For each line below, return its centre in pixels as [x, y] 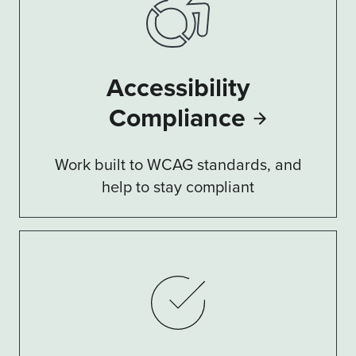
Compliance [177, 117]
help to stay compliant [178, 186]
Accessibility [178, 87]
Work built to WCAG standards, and [178, 164]
